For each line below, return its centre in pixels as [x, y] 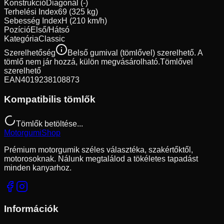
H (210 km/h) [84, 21]
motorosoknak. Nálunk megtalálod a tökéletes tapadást [101, 158]
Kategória [21, 39]
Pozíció [17, 30]
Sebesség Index [33, 21]
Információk [31, 209]
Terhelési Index [31, 12]
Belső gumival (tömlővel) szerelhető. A [135, 53]
